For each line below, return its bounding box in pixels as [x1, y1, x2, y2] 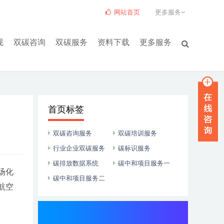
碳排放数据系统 [53, 159, 98, 167]
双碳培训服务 [118, 129, 157, 137]
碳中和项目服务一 [118, 159, 170, 167]
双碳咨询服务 [53, 129, 92, 137]
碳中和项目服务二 [53, 174, 105, 182]
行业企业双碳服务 [53, 144, 105, 152]
